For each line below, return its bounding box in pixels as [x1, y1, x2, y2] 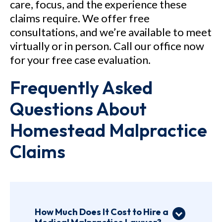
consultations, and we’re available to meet [10, 25, 212, 39]
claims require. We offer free [10, 11, 150, 25]
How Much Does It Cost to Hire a [35, 206, 168, 218]
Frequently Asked [10, 76, 153, 99]
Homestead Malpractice [10, 119, 207, 141]
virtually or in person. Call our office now [10, 39, 204, 53]
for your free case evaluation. [10, 53, 151, 66]
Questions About [10, 98, 147, 120]
